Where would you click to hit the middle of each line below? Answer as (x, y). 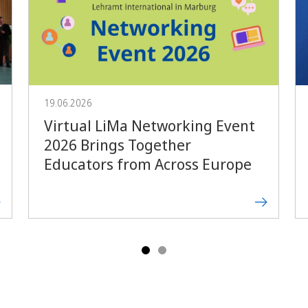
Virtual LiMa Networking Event (149, 125)
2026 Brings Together (117, 144)
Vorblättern (210, 68)
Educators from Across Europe (147, 163)
